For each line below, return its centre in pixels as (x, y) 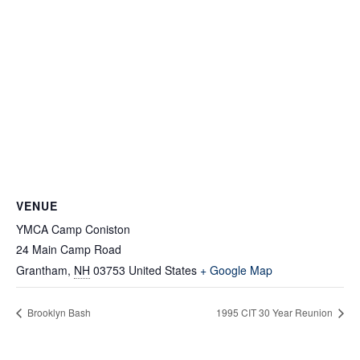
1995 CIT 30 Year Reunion (276, 312)
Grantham (42, 270)
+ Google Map (236, 270)
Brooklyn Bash (58, 312)
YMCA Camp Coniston (73, 229)
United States (163, 270)
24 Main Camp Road (69, 249)
